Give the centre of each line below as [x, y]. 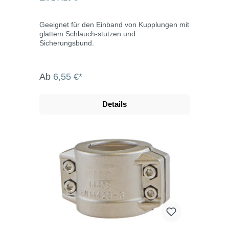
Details [114, 104]
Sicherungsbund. [67, 43]
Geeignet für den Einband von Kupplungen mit [114, 24]
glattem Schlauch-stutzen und [87, 33]
